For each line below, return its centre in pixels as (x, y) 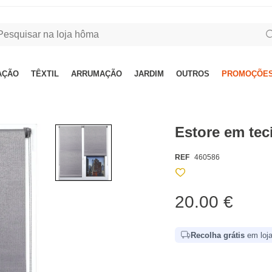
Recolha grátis (218, 235)
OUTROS (193, 74)
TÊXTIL (45, 74)
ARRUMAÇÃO (97, 74)
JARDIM (149, 74)
